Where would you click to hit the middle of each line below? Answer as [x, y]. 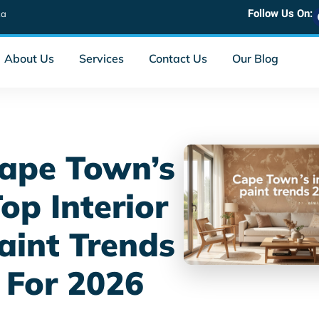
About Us [29, 58]
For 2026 [75, 283]
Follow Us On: [280, 14]
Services [101, 58]
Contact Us [178, 58]
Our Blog [255, 58]
